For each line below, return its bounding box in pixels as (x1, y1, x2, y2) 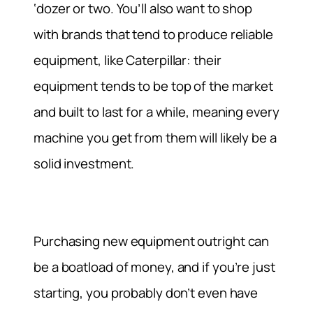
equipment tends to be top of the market (34, 76, 274, 95)
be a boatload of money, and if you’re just (34, 258, 275, 277)
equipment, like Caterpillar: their (34, 50, 221, 69)
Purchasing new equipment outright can (34, 232, 270, 251)
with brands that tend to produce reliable (34, 24, 273, 43)
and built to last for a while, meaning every (34, 102, 279, 121)
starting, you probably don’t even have (34, 284, 259, 303)
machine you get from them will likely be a (34, 128, 277, 147)
